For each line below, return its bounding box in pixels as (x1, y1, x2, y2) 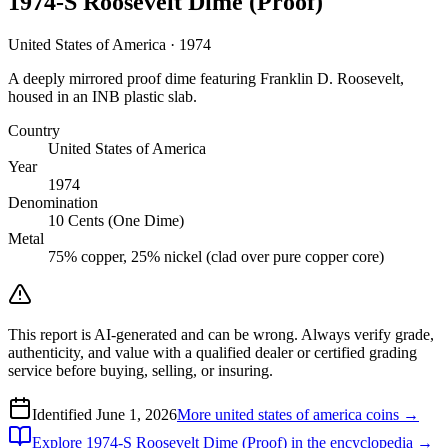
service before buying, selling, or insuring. (8, 361, 273, 379)
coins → (362, 405, 419, 423)
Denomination (8, 193, 98, 211)
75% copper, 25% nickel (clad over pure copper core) (48, 247, 384, 265)
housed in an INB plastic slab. (8, 87, 197, 105)
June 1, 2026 (96, 405, 177, 423)
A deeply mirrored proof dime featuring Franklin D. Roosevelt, (8, 69, 404, 87)
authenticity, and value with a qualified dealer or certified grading (8, 343, 417, 361)
